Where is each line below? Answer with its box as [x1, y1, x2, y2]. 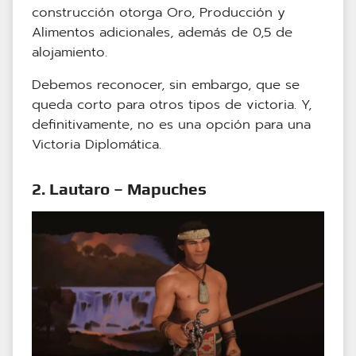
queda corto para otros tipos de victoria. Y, [32, 95, 311, 115]
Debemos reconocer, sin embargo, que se [32, 75, 300, 95]
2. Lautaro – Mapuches [32, 180, 207, 199]
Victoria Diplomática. [32, 134, 161, 155]
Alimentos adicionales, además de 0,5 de [32, 22, 292, 43]
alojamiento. [32, 42, 107, 63]
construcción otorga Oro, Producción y [32, 2, 285, 23]
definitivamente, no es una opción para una [32, 114, 311, 135]
